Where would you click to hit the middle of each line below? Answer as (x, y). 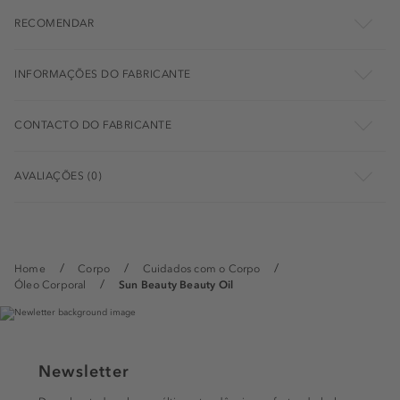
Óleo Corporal (50, 284)
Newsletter (84, 371)
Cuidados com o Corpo (201, 268)
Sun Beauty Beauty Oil (176, 284)
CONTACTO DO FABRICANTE (93, 125)
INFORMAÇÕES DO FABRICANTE (103, 74)
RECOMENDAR (54, 23)
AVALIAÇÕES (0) (58, 175)
